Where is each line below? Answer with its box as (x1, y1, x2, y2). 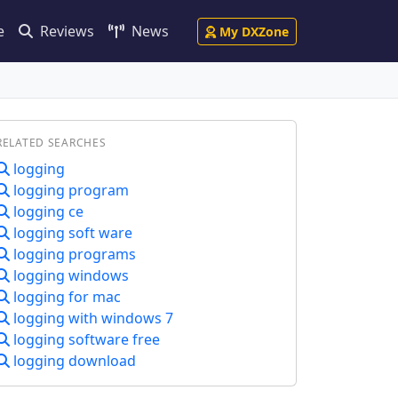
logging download (10, 351, 136, 370)
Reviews (36, 21, 94, 41)
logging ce (10, 202, 84, 221)
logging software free (10, 330, 160, 349)
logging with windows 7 (10, 308, 173, 328)
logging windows (10, 266, 129, 285)
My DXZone (219, 22, 289, 40)
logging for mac (10, 287, 121, 306)
